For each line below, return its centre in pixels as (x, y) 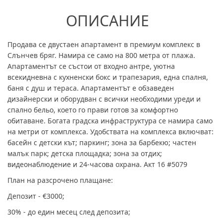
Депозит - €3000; (36, 196)
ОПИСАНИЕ (107, 20)
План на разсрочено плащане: (60, 180)
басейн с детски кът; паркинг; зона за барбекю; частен (102, 142)
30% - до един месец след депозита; (69, 212)
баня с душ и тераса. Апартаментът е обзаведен (91, 88)
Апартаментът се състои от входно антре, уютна (91, 66)
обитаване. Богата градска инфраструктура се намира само (110, 120)
